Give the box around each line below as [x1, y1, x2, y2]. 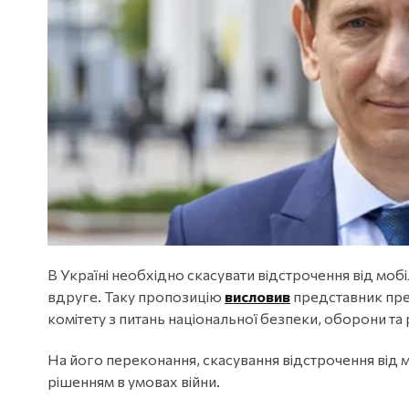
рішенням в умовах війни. [47, 372, 220, 390]
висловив [225, 287, 290, 305]
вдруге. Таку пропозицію [47, 287, 225, 305]
